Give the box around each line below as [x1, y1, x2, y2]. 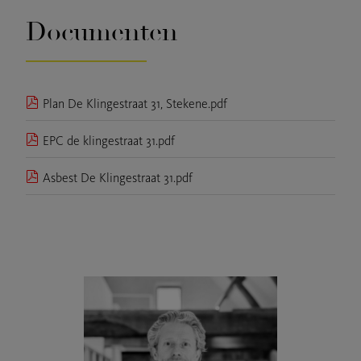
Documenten [26, 15, 178, 48]
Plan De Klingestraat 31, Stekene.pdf [43, 95, 227, 111]
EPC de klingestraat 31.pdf [43, 132, 175, 148]
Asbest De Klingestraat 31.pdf [43, 169, 193, 185]
